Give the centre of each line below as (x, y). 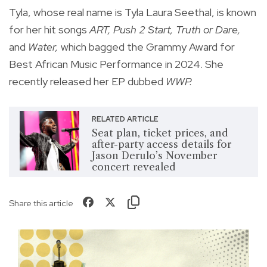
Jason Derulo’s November (154, 156)
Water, (44, 47)
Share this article (41, 203)
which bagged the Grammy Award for (148, 47)
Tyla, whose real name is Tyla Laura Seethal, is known (133, 13)
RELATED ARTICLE (125, 119)
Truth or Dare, (208, 30)
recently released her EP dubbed (87, 82)
